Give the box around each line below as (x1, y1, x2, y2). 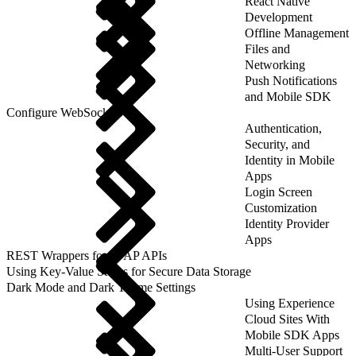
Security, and (245, 137, 310, 151)
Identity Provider (245, 216, 329, 230)
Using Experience (245, 296, 335, 310)
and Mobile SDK (245, 89, 331, 103)
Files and (245, 41, 290, 56)
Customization (245, 200, 317, 215)
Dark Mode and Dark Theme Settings (6, 280, 195, 294)
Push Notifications (245, 73, 337, 87)
